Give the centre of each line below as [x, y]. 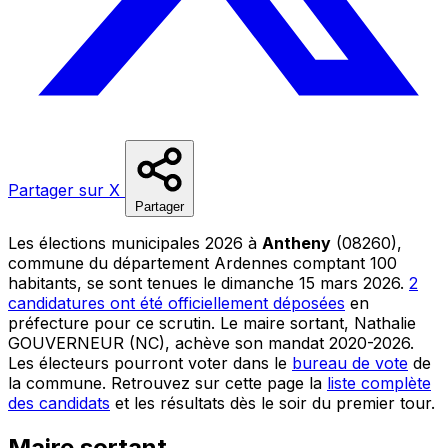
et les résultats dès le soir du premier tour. [272, 402]
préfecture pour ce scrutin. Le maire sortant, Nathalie [212, 322]
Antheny [296, 242]
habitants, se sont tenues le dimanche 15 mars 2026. [208, 282]
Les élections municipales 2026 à [135, 242]
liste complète [379, 382]
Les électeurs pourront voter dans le [150, 362]
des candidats [59, 402]
